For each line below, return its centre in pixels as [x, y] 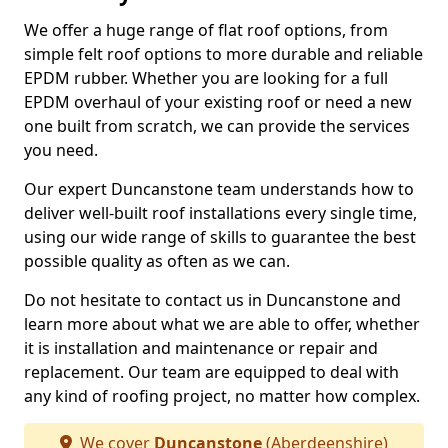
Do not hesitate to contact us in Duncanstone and [212, 300]
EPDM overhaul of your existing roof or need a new [218, 102]
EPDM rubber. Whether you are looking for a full [206, 78]
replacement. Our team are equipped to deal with [211, 372]
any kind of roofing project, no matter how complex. [222, 396]
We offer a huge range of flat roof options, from [206, 30]
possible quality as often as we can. [157, 261]
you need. [61, 150]
